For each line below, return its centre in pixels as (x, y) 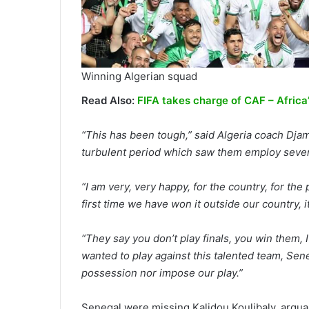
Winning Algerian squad (139, 76)
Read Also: (109, 101)
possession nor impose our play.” (162, 273)
